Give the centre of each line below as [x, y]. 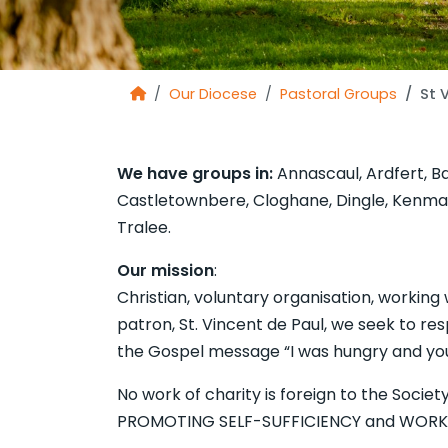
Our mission [165, 270]
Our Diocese [213, 94]
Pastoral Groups [338, 94]
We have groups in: [197, 173]
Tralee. [144, 227]
